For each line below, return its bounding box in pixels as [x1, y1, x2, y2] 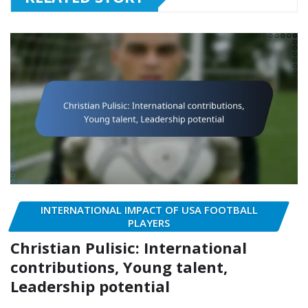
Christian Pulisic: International [10, 237, 247, 258]
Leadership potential [10, 276, 170, 297]
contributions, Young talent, [10, 256, 228, 278]
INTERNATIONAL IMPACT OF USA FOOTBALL [40, 202, 258, 217]
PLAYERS [128, 215, 170, 230]
